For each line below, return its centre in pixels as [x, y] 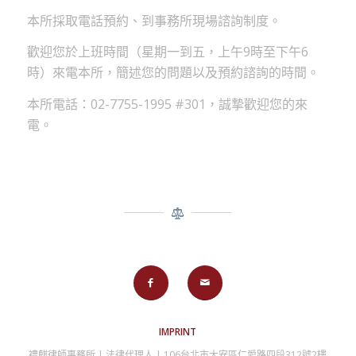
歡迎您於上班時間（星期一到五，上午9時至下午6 [167, 52]
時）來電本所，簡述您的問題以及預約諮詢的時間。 [173, 73]
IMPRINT [178, 331]
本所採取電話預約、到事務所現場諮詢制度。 [154, 20]
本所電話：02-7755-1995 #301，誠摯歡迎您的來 [167, 104]
